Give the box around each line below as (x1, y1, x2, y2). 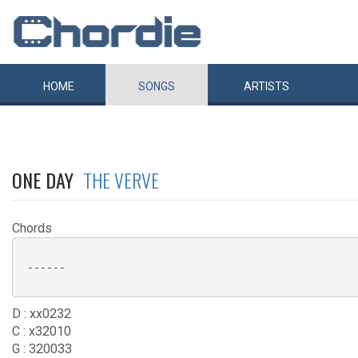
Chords (12, 221, 52, 236)
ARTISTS (244, 80, 289, 93)
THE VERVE (83, 165, 159, 194)
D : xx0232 (12, 306, 71, 321)
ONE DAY (12, 165, 83, 194)
